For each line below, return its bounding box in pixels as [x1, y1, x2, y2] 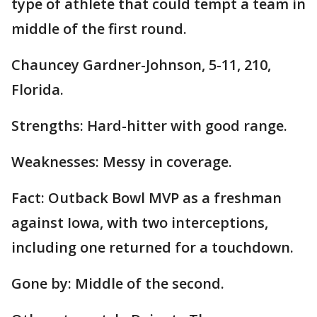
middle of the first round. [11, 19, 187, 39]
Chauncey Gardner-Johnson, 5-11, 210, [11, 55, 271, 75]
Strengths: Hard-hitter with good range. [11, 116, 287, 136]
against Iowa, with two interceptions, [11, 213, 268, 233]
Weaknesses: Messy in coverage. [11, 152, 232, 172]
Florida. [11, 80, 64, 100]
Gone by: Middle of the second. [11, 274, 224, 294]
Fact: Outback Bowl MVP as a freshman [11, 188, 282, 208]
